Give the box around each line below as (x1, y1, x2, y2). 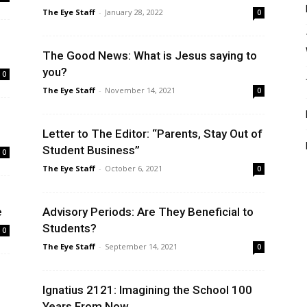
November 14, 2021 (105, 85, 175, 95)
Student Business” (42, 143, 140, 157)
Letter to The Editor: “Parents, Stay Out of (42, 127, 262, 140)
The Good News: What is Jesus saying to (42, 49, 257, 62)
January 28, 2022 (105, 7, 163, 17)
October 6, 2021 (105, 163, 162, 173)
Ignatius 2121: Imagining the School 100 (42, 283, 252, 297)
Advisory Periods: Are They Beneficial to (42, 205, 254, 219)
